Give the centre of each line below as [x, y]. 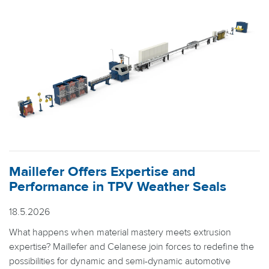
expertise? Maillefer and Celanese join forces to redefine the [131, 246]
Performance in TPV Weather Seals [118, 187]
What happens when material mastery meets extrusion [120, 232]
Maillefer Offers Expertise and [102, 172]
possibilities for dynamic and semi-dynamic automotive [120, 261]
